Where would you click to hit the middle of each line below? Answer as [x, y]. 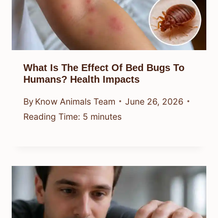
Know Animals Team [75, 101]
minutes [106, 116]
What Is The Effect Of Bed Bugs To [104, 68]
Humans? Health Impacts [82, 80]
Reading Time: [52, 116]
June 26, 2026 [154, 101]
